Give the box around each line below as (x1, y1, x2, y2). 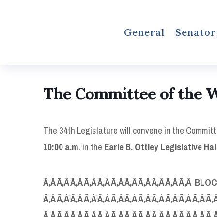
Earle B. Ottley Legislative (104, 140, 204, 153)
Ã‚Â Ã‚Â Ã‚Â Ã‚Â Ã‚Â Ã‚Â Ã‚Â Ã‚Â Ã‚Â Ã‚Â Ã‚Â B (43, 175, 200, 188)
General (124, 26, 165, 38)
